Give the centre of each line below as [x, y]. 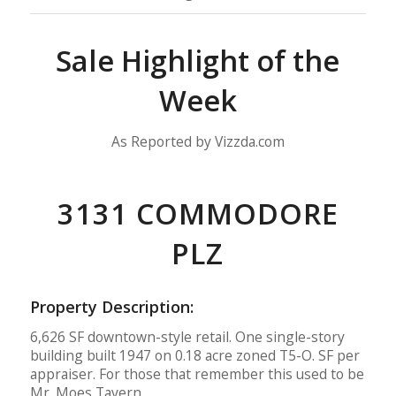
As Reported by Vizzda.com [198, 141]
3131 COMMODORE [198, 214]
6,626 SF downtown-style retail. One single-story [187, 336]
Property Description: [111, 307]
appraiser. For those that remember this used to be [197, 373]
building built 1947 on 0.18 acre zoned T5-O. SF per [194, 355]
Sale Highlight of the [198, 61]
